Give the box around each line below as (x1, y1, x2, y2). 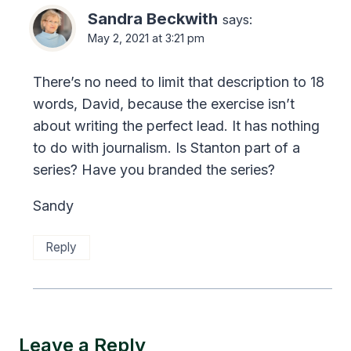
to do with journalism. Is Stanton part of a (33, 139, 300, 156)
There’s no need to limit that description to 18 (33, 73, 324, 90)
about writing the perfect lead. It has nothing (33, 117, 320, 134)
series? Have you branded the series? (33, 161, 275, 178)
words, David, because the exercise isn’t (33, 95, 295, 112)
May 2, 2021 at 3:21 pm (88, 31, 204, 45)
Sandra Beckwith (88, 8, 218, 28)
